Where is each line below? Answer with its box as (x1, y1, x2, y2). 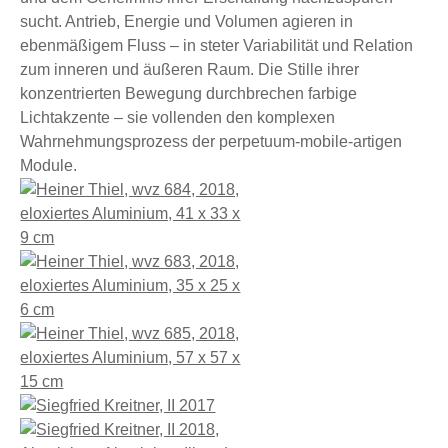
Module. (20, 157, 78, 174)
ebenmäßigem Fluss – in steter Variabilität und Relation (20, 37, 414, 54)
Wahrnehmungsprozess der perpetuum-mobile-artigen (20, 133, 403, 150)
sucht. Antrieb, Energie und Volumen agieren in (20, 13, 354, 30)
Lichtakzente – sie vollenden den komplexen (20, 109, 336, 126)
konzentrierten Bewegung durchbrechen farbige (20, 85, 358, 102)
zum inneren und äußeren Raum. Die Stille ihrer (20, 61, 360, 78)
